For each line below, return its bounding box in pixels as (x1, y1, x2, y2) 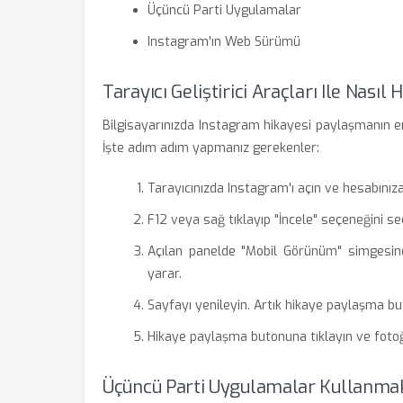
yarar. (148, 265, 182, 282)
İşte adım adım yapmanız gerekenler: (103, 139, 319, 157)
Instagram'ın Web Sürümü (148, 33, 300, 50)
